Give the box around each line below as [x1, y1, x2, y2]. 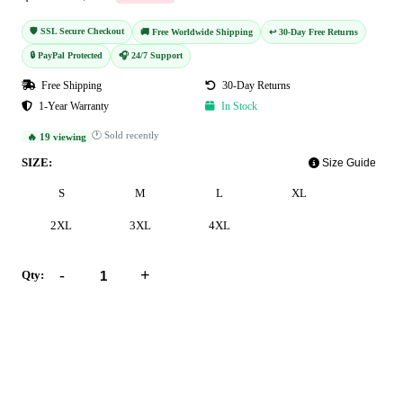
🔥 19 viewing [27, 130, 86, 142]
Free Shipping [39, 79, 102, 93]
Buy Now [176, 371, 238, 387]
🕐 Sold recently [92, 130, 159, 141]
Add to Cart [169, 321, 246, 337]
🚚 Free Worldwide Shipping [140, 27, 253, 38]
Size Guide [319, 157, 376, 170]
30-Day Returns [219, 79, 291, 93]
